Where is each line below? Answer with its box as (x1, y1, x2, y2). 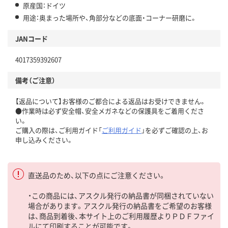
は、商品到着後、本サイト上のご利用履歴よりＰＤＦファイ (28, 210, 214, 221)
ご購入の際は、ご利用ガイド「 (15, 125, 102, 135)
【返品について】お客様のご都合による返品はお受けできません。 (15, 96, 206, 106)
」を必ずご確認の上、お (141, 125, 208, 135)
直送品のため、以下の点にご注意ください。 (28, 169, 166, 180)
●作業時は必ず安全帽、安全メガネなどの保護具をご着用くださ (15, 105, 204, 116)
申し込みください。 (15, 134, 73, 145)
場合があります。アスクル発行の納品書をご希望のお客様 (28, 200, 212, 211)
